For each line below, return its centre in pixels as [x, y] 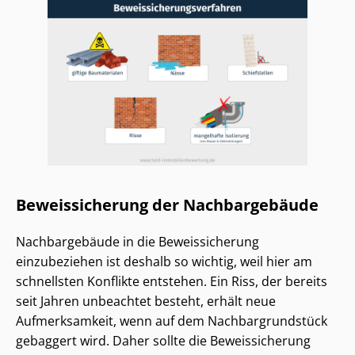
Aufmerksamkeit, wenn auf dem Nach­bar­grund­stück [172, 321]
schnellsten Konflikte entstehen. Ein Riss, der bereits [172, 282]
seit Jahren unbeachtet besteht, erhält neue [146, 302]
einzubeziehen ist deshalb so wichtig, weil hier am [164, 262]
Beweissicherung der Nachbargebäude [167, 205]
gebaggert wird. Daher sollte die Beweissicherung [163, 341]
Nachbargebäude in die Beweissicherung [137, 242]
